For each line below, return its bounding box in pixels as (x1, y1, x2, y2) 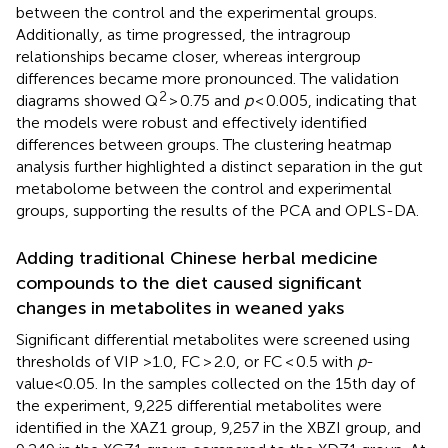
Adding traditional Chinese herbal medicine (16, 246, 378, 269)
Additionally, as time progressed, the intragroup (16, 24, 351, 44)
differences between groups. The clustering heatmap (16, 134, 392, 154)
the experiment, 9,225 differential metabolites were (16, 395, 382, 415)
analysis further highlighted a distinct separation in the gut (16, 156, 423, 176)
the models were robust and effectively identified (16, 112, 367, 132)
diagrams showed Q (16, 90, 158, 110)
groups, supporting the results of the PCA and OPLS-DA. (16, 200, 419, 220)
